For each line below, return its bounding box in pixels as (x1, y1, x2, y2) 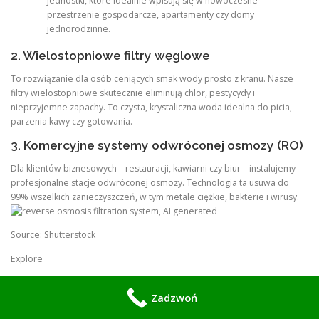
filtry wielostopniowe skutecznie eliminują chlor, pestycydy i (11, 87, 255, 100)
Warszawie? (11, 293, 100, 313)
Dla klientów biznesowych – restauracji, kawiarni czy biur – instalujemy (11, 162, 296, 174)
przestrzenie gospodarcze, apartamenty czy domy (46, 8, 254, 21)
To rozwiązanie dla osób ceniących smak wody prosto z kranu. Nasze (11, 73, 293, 85)
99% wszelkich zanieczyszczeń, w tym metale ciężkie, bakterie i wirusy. (11, 190, 299, 203)
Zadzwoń (150, 291, 197, 305)
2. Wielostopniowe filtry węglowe (11, 48, 210, 63)
